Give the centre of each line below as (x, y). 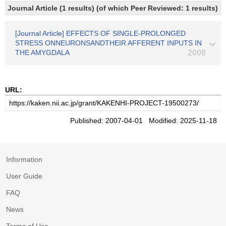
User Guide (24, 176)
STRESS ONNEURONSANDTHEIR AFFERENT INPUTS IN (108, 43)
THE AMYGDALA (42, 52)
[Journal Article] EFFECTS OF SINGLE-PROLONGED (100, 33)
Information (24, 159)
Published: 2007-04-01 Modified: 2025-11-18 (146, 121)
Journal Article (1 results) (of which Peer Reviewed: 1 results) (113, 8)
